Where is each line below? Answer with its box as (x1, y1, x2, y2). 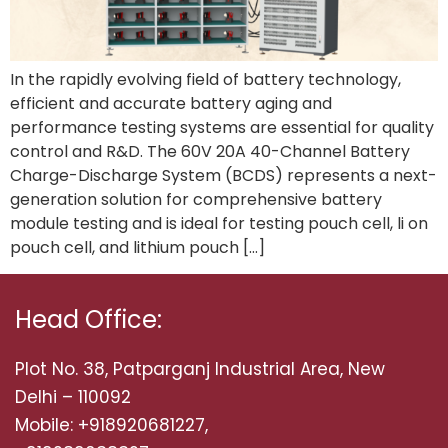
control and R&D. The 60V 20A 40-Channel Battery (10, 140, 410, 164)
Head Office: (15, 303, 162, 337)
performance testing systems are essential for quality (10, 116, 434, 140)
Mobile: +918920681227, (15, 413, 208, 438)
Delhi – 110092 (15, 385, 131, 410)
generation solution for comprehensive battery (10, 188, 382, 212)
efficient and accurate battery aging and (10, 92, 332, 116)
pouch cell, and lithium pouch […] (10, 236, 265, 260)
